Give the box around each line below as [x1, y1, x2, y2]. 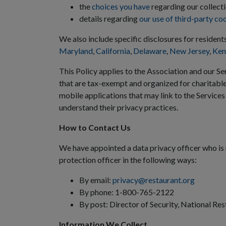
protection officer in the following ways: [59, 155, 197, 164]
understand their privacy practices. [59, 102, 178, 112]
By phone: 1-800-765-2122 [79, 187, 174, 197]
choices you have [92, 2, 150, 11]
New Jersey [169, 46, 209, 55]
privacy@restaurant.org [112, 175, 195, 185]
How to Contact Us [59, 123, 131, 132]
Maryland [59, 46, 93, 55]
